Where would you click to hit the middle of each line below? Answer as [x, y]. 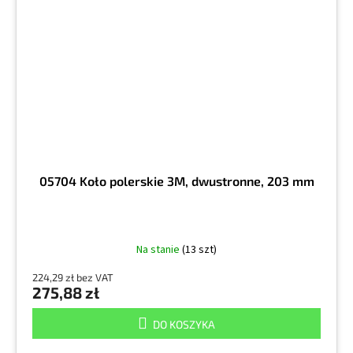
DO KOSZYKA [184, 325]
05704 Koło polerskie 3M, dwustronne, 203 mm [176, 181]
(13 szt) [199, 250]
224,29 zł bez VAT [73, 278]
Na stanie [159, 250]
